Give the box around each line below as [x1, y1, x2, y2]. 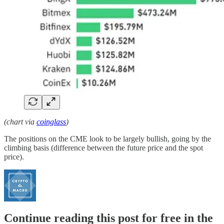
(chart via [4, 117, 36, 126]
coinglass [36, 117, 66, 126]
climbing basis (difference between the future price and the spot [4, 143, 203, 152]
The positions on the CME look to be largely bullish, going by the [4, 134, 211, 143]
